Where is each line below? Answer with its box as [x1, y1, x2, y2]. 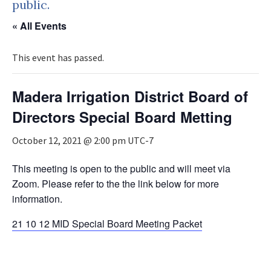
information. [12, 192, 62, 206]
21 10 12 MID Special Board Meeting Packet [12, 217, 202, 230]
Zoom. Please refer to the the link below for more [12, 177, 219, 191]
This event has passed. [12, 51, 104, 64]
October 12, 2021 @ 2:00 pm [12, 134, 126, 146]
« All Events [12, 19, 67, 33]
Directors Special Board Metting [12, 106, 232, 127]
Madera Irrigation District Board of [12, 86, 248, 106]
